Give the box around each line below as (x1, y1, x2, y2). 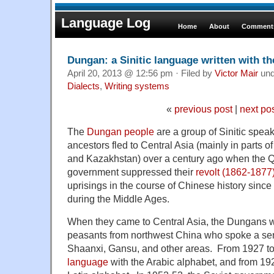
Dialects (67, 81, 100, 91)
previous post (174, 103, 232, 114)
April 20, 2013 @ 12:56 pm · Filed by (67, 68, 215, 78)
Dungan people (87, 125, 154, 137)
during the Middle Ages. (67, 193, 169, 204)
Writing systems (105, 81, 169, 91)
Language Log (61, 15, 150, 31)
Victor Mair (215, 68, 258, 78)
